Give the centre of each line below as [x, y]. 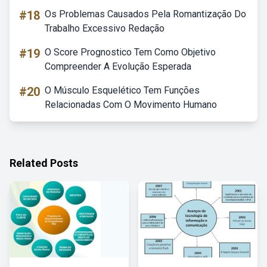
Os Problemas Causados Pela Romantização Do [145, 14]
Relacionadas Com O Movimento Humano [131, 105]
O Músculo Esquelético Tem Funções [122, 90]
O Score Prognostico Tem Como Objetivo [130, 52]
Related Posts [44, 163]
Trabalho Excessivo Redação [105, 28]
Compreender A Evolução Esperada [118, 66]
